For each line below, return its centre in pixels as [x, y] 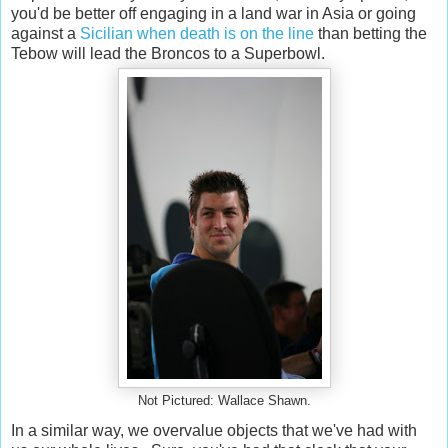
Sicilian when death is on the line [197, 34]
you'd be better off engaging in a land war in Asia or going [213, 14]
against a [45, 34]
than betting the [370, 34]
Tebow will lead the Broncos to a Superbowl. [168, 54]
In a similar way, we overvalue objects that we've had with [214, 430]
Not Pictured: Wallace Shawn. [224, 401]
